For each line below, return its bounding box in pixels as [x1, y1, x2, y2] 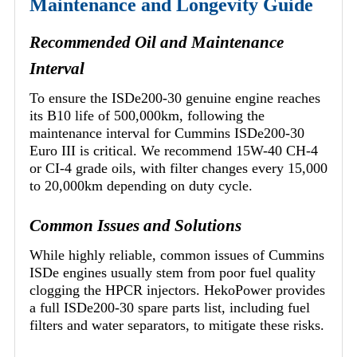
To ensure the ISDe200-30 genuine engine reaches [29, 89, 320, 106]
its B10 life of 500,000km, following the [29, 107, 265, 124]
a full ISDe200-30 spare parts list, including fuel [29, 299, 310, 316]
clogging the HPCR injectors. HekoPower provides [29, 281, 325, 298]
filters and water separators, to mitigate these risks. [29, 316, 324, 333]
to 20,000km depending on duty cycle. [29, 177, 253, 194]
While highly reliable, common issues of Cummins [29, 246, 324, 263]
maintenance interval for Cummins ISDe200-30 [29, 124, 304, 141]
